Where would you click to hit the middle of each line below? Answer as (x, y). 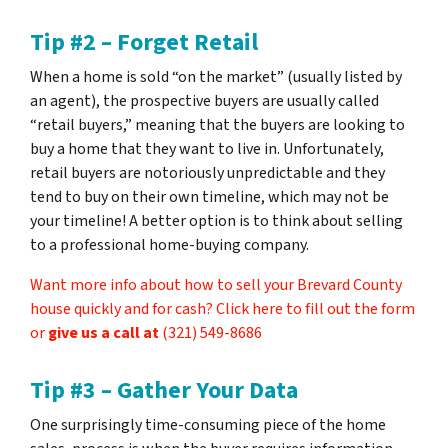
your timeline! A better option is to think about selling (216, 221)
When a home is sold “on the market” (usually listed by (216, 77)
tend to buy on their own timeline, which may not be (209, 197)
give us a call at (103, 333)
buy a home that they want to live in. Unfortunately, (207, 149)
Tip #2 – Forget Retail (144, 42)
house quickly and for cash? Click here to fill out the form (222, 309)
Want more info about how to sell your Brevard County (216, 285)
